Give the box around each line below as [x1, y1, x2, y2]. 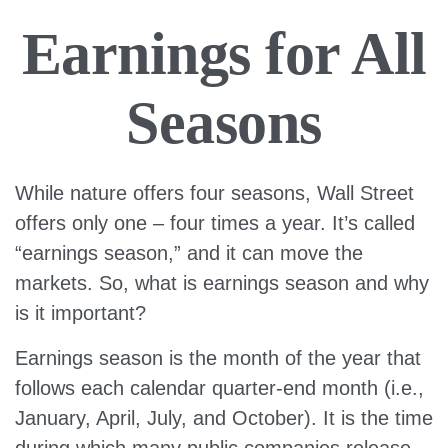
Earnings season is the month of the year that [15, 347, 421, 369]
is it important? [15, 302, 146, 324]
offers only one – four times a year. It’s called [15, 212, 415, 234]
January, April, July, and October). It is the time [15, 407, 433, 429]
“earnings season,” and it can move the [15, 242, 363, 264]
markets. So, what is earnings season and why [15, 272, 429, 294]
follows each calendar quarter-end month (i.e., [15, 377, 424, 399]
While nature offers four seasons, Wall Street [15, 182, 414, 204]
